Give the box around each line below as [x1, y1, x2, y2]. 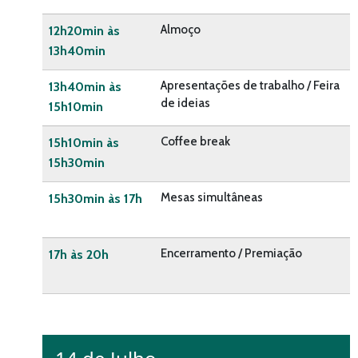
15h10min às [49, 135, 119, 151]
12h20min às [49, 23, 120, 39]
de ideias [161, 96, 210, 111]
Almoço [161, 22, 201, 38]
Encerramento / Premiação [161, 246, 302, 261]
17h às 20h [49, 247, 109, 263]
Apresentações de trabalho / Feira [161, 78, 340, 93]
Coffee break [161, 134, 230, 149]
